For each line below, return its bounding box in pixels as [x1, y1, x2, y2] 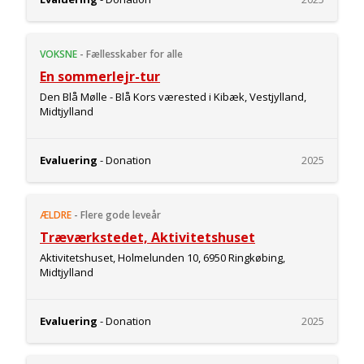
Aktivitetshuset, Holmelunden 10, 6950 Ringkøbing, [40, 250, 285, 265]
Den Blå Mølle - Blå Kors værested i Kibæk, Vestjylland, [40, 89, 306, 104]
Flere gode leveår [80, 208, 161, 222]
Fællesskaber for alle [86, 47, 183, 61]
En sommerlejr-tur [40, 67, 160, 85]
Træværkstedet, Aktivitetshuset [40, 228, 255, 246]
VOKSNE [40, 47, 77, 61]
